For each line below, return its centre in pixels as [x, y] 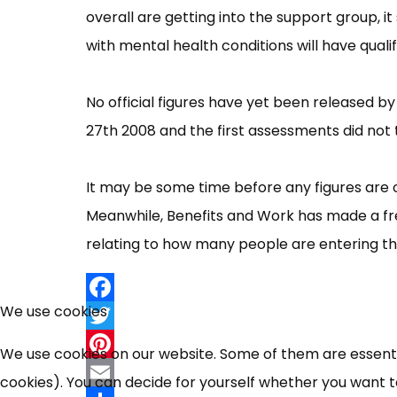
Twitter [111, 343]
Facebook [121, 315]
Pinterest [118, 371]
